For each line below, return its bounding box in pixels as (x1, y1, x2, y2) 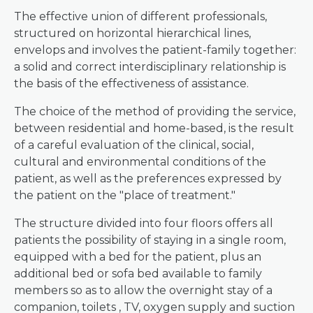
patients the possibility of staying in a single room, (14, 233, 286, 247)
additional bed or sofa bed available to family (14, 267, 262, 280)
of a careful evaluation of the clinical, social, (14, 138, 254, 152)
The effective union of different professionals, (14, 10, 267, 23)
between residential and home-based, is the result (14, 122, 294, 135)
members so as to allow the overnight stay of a (14, 284, 272, 297)
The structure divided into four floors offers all (14, 217, 273, 230)
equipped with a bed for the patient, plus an (14, 250, 261, 263)
